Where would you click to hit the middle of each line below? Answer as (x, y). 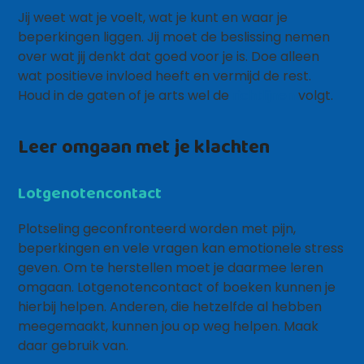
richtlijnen (264, 95)
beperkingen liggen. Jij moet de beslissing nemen (174, 37)
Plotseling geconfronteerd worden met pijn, (157, 229)
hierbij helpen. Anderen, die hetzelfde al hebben (170, 307)
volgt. (314, 95)
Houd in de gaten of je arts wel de (126, 95)
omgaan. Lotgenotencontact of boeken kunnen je (177, 287)
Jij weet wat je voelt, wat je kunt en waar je (153, 17)
